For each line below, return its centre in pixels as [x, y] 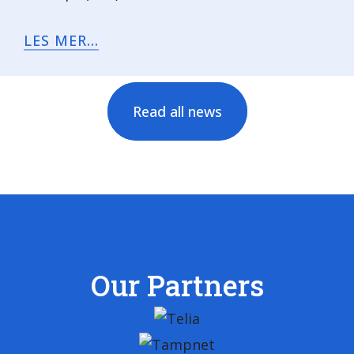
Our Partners [177, 286]
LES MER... [61, 41]
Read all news [177, 112]
